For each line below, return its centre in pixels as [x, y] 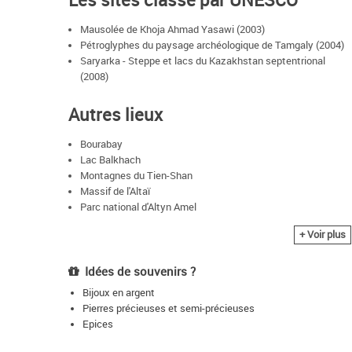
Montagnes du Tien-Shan [136, 176]
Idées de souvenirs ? [140, 271]
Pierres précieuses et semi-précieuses [169, 308]
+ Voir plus [323, 234]
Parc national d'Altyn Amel [138, 207]
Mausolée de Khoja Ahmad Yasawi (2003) [172, 29]
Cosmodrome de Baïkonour [140, 239]
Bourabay [101, 145]
